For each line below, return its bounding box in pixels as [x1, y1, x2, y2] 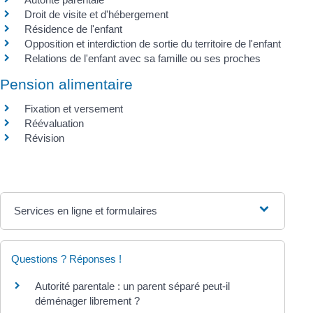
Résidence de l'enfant [24, 23, 122, 36]
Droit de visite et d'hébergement [24, 8, 168, 21]
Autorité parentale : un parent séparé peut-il [35, 279, 230, 292]
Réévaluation [24, 117, 84, 129]
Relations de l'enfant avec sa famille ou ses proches [24, 52, 261, 65]
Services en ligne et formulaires [14, 204, 158, 217]
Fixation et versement [24, 102, 123, 115]
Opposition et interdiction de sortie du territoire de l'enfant [24, 38, 281, 50]
